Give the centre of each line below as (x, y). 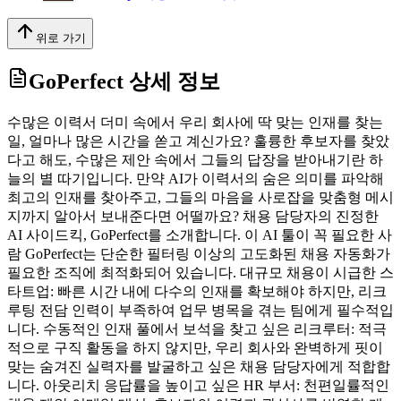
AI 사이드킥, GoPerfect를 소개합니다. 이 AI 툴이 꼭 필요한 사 (200, 235)
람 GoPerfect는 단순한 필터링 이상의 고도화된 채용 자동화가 (199, 253)
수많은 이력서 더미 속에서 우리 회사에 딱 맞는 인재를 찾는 (195, 122)
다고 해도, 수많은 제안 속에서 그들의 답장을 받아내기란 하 (195, 159)
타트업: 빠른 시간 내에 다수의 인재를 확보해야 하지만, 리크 (197, 291)
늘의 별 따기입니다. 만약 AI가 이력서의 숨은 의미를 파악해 (196, 178)
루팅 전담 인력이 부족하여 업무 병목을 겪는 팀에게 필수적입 (200, 310)
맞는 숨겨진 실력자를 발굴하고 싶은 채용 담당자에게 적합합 (199, 366)
